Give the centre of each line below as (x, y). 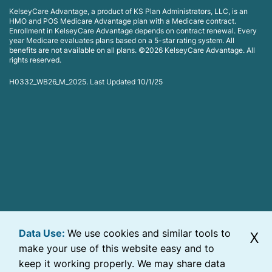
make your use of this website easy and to (117, 248)
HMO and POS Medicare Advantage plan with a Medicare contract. (123, 21)
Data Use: (43, 233)
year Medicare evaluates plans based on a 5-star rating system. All (122, 40)
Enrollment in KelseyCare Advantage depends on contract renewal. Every (133, 31)
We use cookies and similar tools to (149, 233)
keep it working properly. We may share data (122, 263)
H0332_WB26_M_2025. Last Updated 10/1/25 (86, 82)
